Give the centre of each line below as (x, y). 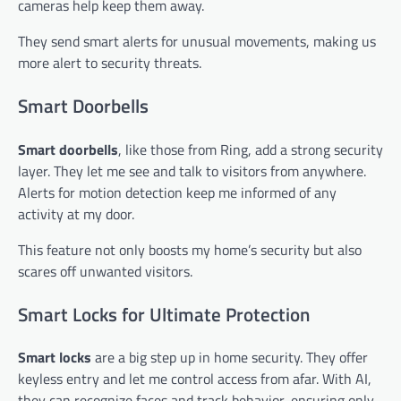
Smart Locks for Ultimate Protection (164, 314)
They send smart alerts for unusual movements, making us (197, 42)
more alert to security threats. (110, 63)
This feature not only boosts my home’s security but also (190, 249)
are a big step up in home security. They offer (230, 358)
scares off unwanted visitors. (105, 271)
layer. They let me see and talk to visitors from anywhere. (192, 171)
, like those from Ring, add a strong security (251, 149)
